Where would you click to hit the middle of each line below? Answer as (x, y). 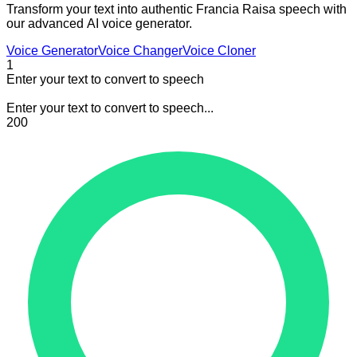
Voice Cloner (219, 50)
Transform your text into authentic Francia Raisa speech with (177, 9)
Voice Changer (140, 50)
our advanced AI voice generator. (99, 23)
